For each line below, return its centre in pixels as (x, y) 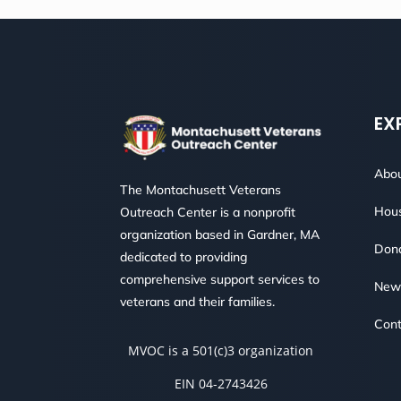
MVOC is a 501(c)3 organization (221, 350)
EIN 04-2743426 (221, 383)
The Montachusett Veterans (201, 190)
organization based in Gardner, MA (220, 235)
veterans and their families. (198, 302)
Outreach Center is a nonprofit (208, 213)
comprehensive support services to (220, 280)
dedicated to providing (184, 257)
